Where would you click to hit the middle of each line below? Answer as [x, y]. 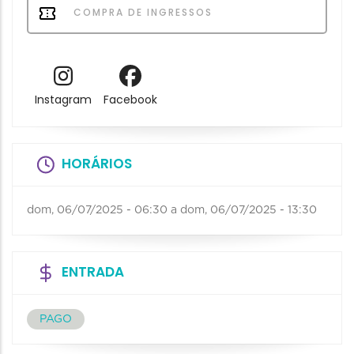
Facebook [130, 100]
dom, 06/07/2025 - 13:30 [249, 211]
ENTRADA [93, 272]
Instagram [63, 100]
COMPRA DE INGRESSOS [141, 12]
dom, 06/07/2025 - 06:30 [97, 211]
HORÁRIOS [97, 164]
